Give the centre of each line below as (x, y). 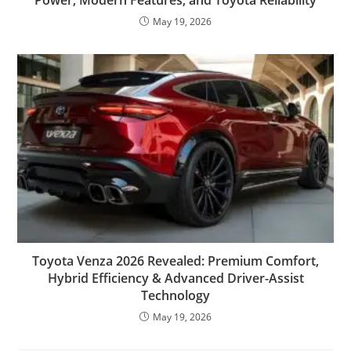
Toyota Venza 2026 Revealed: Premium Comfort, (175, 261)
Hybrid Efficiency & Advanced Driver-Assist (175, 279)
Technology (175, 296)
